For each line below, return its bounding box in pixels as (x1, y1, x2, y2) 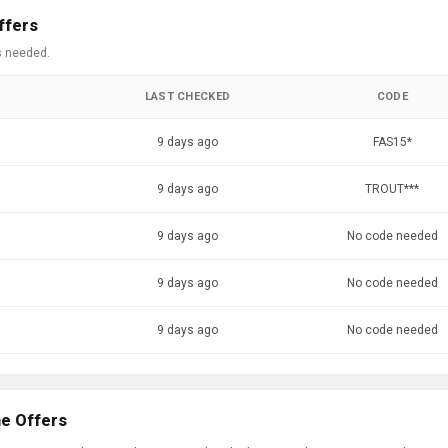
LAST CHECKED (144, 90, 231, 103)
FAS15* (372, 135, 412, 149)
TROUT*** (365, 182, 419, 196)
